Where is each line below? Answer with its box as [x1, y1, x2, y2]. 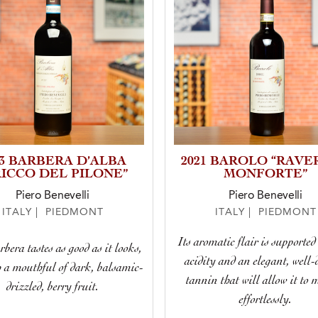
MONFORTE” [224, 168, 307, 181]
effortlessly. [239, 293, 292, 307]
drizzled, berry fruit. [6, 280, 99, 294]
